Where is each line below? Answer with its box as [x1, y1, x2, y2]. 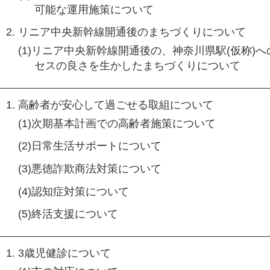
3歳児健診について [18, 247, 111, 260]
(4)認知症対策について [18, 185, 129, 198]
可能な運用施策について [34, 3, 154, 16]
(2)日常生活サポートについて [18, 140, 162, 152]
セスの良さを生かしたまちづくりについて [34, 59, 240, 72]
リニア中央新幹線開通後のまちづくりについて [18, 26, 246, 39]
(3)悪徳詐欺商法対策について [18, 162, 162, 175]
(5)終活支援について [18, 208, 118, 221]
